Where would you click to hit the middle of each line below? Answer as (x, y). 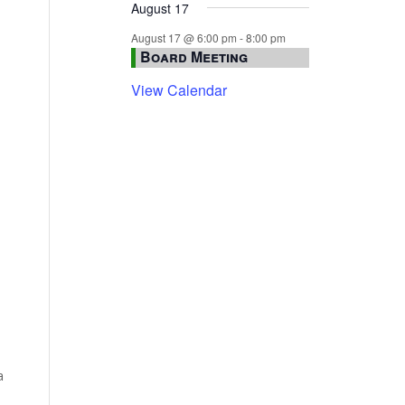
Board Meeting (193, 57)
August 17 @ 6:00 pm (184, 37)
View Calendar (179, 90)
